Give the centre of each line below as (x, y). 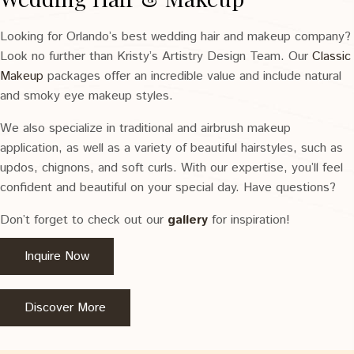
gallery (188, 220)
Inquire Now (57, 257)
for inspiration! (249, 220)
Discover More (65, 308)
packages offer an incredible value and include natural (192, 77)
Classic (331, 57)
